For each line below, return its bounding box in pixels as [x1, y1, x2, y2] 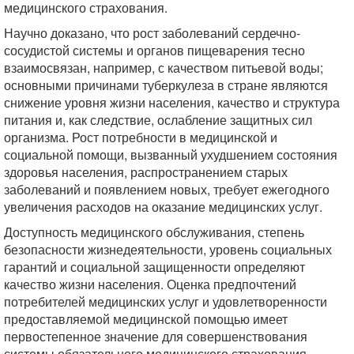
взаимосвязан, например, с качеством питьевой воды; [4, 58, 323, 77]
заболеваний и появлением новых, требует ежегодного [4, 180, 330, 198]
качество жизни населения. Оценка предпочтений [4, 275, 296, 293]
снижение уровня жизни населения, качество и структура [4, 93, 340, 111]
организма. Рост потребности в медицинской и [4, 128, 277, 146]
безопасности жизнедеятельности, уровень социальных [4, 240, 332, 258]
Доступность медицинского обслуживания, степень [4, 223, 304, 241]
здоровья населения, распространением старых [4, 163, 288, 181]
